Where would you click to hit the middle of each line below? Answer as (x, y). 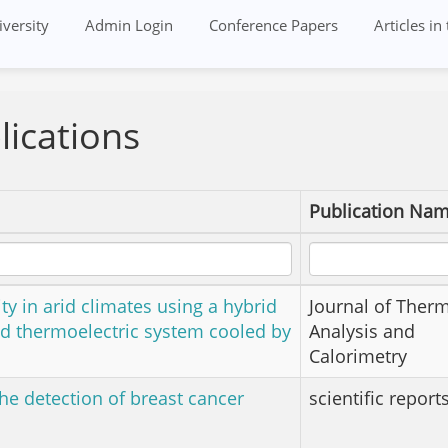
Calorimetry (358, 356)
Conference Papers (273, 25)
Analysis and (362, 331)
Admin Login (129, 25)
